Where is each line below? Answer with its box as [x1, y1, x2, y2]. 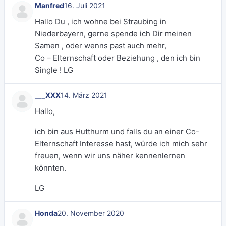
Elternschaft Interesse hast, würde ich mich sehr [35, 139, 207, 148]
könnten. [35, 163, 66, 173]
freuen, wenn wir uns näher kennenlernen [35, 151, 185, 160]
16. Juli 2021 [64, 1, 105, 10]
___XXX [35, 91, 61, 99]
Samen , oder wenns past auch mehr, [35, 41, 166, 50]
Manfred [35, 1, 64, 10]
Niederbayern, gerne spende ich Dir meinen [35, 29, 192, 38]
